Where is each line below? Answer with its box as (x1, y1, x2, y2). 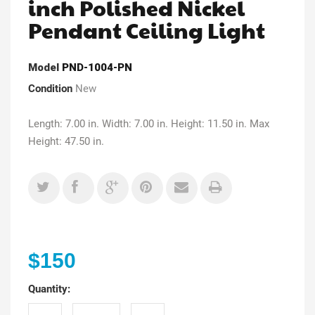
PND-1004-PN (62, 60, 132, 74)
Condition (28, 82, 72, 95)
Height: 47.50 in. (28, 134, 104, 148)
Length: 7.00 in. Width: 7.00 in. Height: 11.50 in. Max (28, 117, 269, 130)
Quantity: (28, 282, 70, 295)
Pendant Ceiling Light (28, 15, 265, 44)
